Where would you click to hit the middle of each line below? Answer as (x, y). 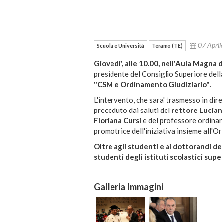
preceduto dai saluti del (133, 110)
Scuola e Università (120, 46)
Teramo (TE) (167, 46)
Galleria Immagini (128, 187)
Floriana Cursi (117, 121)
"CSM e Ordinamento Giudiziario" (152, 84)
